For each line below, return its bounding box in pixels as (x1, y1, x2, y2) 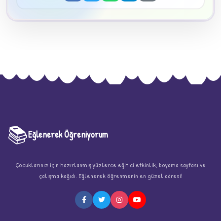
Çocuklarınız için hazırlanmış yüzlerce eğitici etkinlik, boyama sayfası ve (15, 160, 206, 169)
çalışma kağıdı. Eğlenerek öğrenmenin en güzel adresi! (38, 171, 183, 180)
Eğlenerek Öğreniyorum (28, 128, 108, 141)
